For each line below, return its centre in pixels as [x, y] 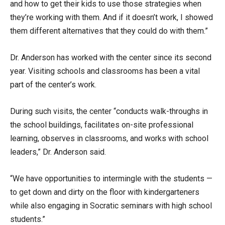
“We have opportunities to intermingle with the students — [111, 179]
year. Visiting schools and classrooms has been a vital [105, 71]
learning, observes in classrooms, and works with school [109, 138]
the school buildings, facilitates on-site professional [102, 125]
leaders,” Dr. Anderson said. [58, 152]
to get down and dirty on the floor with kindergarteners [105, 192]
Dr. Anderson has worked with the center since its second [111, 58]
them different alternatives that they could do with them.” [109, 31]
